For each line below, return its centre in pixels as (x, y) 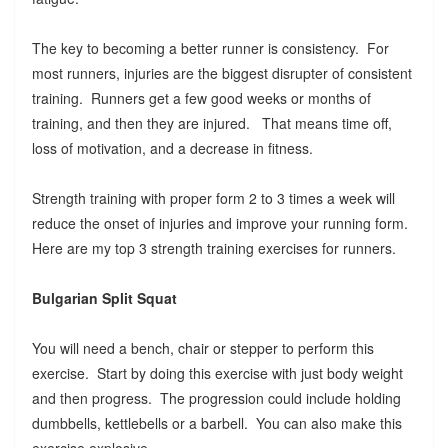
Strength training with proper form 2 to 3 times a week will (213, 197)
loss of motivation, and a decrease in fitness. (174, 147)
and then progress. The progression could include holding (216, 397)
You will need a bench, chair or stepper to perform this (202, 347)
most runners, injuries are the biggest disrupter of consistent (221, 72)
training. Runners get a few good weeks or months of (201, 97)
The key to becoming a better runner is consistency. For (210, 47)
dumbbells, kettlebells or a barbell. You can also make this (216, 422)
